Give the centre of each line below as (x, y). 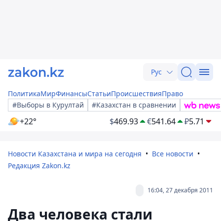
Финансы (72, 93)
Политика (24, 93)
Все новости (173, 154)
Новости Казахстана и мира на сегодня (75, 154)
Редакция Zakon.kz (39, 166)
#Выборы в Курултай (48, 105)
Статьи (99, 93)
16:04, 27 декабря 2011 (180, 190)
